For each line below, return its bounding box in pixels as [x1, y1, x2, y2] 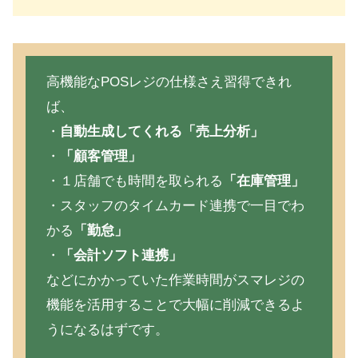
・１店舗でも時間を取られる [46, 173, 223, 189]
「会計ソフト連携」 [59, 248, 182, 264]
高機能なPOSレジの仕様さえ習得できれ [46, 74, 292, 90]
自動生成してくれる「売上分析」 [59, 124, 264, 140]
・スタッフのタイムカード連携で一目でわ [46, 198, 304, 214]
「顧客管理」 [59, 149, 141, 165]
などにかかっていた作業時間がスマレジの [46, 272, 304, 288]
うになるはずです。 [46, 322, 169, 338]
